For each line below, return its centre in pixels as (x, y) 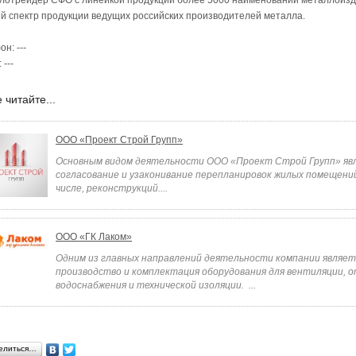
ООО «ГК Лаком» (94, 237)
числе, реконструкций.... (112, 188)
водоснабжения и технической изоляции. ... (156, 285)
